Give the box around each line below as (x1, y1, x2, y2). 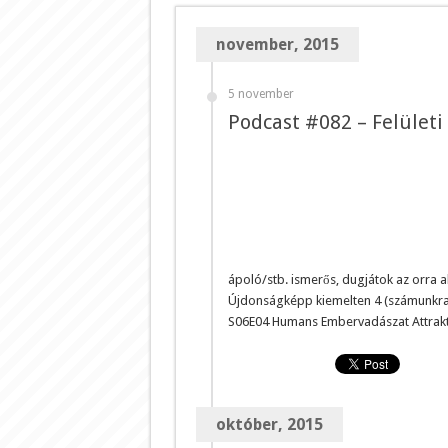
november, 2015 (215, 34, 339, 54)
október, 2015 (215, 414, 323, 434)
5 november (227, 86, 294, 101)
